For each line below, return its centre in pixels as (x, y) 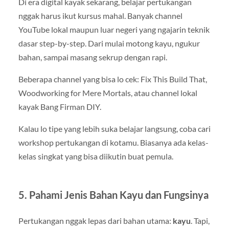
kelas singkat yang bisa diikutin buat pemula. (96, 156)
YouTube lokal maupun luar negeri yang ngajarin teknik (114, 29)
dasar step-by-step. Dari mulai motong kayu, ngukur (109, 43)
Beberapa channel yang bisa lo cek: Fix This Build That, (112, 79)
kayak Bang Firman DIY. (60, 106)
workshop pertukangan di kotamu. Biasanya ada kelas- (113, 143)
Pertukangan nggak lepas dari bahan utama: (95, 221)
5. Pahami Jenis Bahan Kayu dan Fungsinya (113, 195)
